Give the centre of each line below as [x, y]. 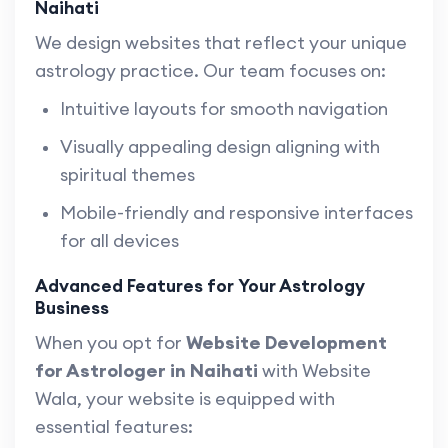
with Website [314, 371]
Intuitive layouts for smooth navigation [224, 109]
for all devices [119, 241]
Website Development [286, 343]
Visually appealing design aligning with [220, 147]
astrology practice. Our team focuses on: [210, 71]
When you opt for [110, 343]
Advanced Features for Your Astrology [200, 286]
